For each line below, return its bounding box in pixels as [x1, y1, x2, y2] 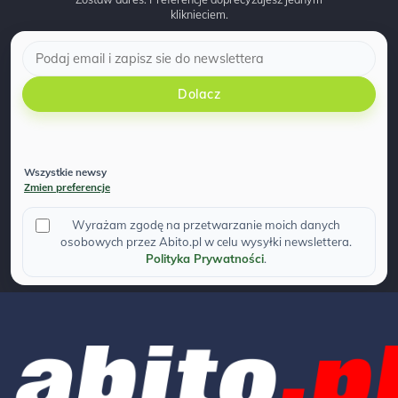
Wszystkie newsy [24, 165, 107, 179]
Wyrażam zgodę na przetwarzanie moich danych [72, 218, 340, 232]
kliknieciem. [170, 7, 228, 21]
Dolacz [178, 85, 220, 102]
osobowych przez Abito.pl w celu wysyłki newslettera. [60, 235, 352, 249]
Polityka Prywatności [146, 251, 264, 266]
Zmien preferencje [24, 180, 110, 194]
